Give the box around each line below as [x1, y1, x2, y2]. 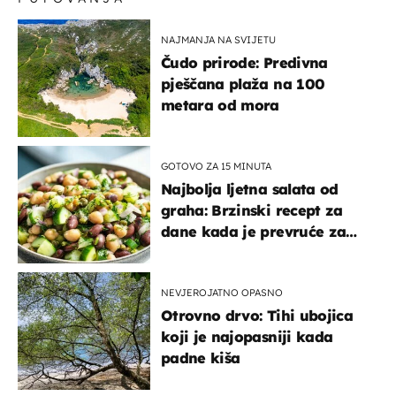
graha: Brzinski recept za [161, 202, 343, 220]
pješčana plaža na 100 [161, 75, 325, 94]
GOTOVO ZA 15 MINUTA [161, 160, 271, 173]
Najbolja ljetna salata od [161, 180, 339, 199]
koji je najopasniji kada [161, 328, 333, 346]
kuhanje [161, 244, 220, 263]
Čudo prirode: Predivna [161, 54, 328, 72]
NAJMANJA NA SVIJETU [161, 34, 276, 47]
